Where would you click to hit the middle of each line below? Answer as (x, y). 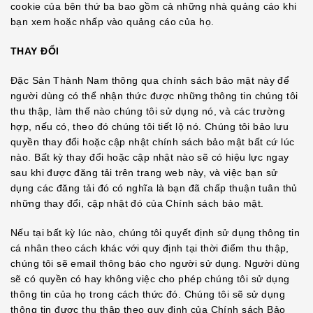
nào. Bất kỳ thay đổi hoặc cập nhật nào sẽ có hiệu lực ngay (150, 157)
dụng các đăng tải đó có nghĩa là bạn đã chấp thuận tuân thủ (154, 188)
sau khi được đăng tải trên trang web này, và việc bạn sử (144, 173)
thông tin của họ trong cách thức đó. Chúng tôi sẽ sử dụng (148, 294)
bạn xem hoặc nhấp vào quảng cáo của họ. (112, 22)
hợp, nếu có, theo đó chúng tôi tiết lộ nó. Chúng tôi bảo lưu (150, 126)
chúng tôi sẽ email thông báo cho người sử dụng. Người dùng (155, 263)
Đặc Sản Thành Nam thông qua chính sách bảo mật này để (150, 80)
